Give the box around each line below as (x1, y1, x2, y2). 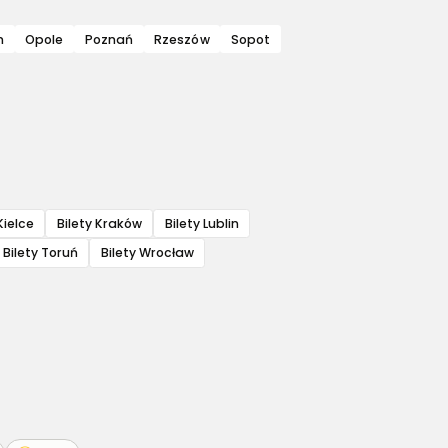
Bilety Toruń (2, 244, 78, 262)
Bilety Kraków (56, 214, 142, 232)
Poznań (84, 30, 134, 48)
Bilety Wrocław (100, 244, 194, 262)
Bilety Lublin (164, 214, 239, 232)
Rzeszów (154, 30, 210, 48)
